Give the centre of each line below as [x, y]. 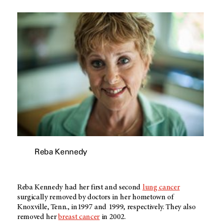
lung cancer [161, 188]
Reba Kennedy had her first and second [80, 188]
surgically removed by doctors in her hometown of [95, 198]
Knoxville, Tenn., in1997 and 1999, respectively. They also [107, 207]
